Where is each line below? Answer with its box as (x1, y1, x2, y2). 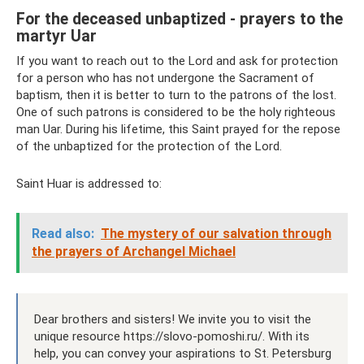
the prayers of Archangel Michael (32, 244, 236, 259)
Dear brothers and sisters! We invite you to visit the (34, 312, 311, 327)
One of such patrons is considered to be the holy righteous (16, 105, 336, 119)
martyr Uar (16, 27, 97, 46)
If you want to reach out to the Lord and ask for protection (16, 54, 338, 68)
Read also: (32, 226, 94, 241)
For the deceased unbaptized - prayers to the (16, 10, 343, 29)
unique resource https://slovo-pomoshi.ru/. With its (34, 329, 310, 344)
